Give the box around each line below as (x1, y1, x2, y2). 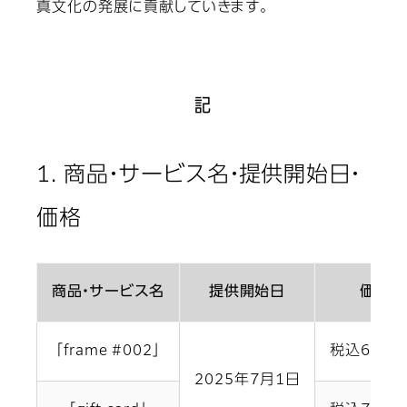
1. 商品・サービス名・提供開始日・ (36, 164, 361, 187)
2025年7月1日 (194, 373, 300, 389)
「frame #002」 (55, 344, 161, 360)
